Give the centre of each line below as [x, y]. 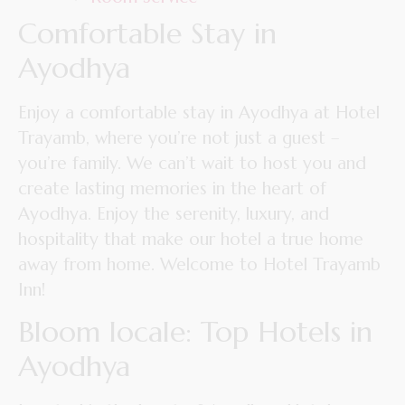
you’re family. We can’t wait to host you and [192, 162]
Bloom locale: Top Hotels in [195, 332]
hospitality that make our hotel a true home [191, 238]
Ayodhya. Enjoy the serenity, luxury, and [174, 213]
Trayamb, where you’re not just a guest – [179, 137]
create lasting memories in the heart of [172, 188]
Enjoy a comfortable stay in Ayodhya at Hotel [199, 112]
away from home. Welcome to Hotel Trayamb [199, 264]
